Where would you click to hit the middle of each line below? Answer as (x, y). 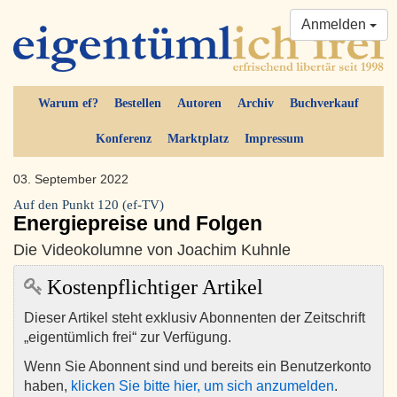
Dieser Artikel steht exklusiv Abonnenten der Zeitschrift (195, 318)
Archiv (256, 104)
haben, (47, 386)
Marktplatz (198, 139)
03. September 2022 (71, 179)
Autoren (199, 104)
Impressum (274, 139)
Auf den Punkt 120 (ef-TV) (89, 205)
